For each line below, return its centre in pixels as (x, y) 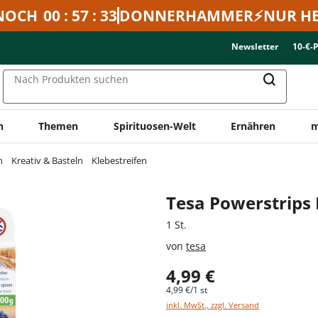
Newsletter (255, 46)
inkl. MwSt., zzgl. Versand (213, 305)
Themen (59, 126)
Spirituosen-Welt (154, 126)
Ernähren (253, 126)
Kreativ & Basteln (47, 160)
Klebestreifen (119, 160)
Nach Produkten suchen (71, 79)
